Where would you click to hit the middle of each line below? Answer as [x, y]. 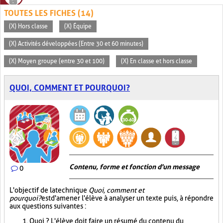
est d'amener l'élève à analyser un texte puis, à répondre [127, 198]
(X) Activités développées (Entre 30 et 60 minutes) [76, 44]
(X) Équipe [78, 26]
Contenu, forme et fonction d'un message [134, 167]
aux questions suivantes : [48, 206]
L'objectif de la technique [49, 190]
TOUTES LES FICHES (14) [49, 13]
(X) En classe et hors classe [157, 61]
